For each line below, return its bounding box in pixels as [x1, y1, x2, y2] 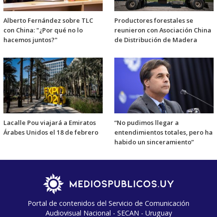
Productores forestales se [114, 16, 193, 25]
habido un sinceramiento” [114, 137, 194, 146]
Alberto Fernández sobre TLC [3, 16, 93, 25]
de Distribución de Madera [114, 35, 197, 45]
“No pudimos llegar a [114, 118, 179, 127]
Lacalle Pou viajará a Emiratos [3, 118, 96, 127]
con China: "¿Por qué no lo [3, 26, 83, 35]
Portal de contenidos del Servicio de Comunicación [28, 198, 189, 208]
